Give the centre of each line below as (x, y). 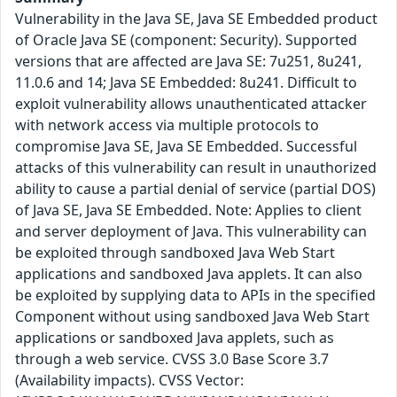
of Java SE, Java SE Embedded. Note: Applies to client (188, 210)
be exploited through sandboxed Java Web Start (175, 252)
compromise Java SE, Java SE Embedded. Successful (186, 146)
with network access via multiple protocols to (167, 125)
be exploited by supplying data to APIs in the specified (195, 295)
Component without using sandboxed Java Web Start (192, 316)
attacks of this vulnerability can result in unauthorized (196, 167)
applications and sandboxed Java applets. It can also (189, 273)
